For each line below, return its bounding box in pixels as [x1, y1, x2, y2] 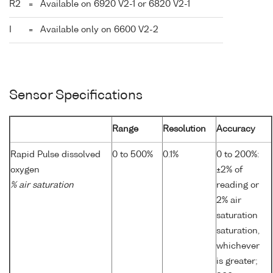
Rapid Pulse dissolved [10, 151, 101, 160]
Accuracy [216, 125, 255, 134]
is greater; [216, 257, 258, 266]
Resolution [163, 125, 206, 134]
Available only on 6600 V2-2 [40, 25, 158, 34]
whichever [216, 242, 260, 251]
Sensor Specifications [9, 89, 143, 102]
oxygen [10, 166, 40, 175]
